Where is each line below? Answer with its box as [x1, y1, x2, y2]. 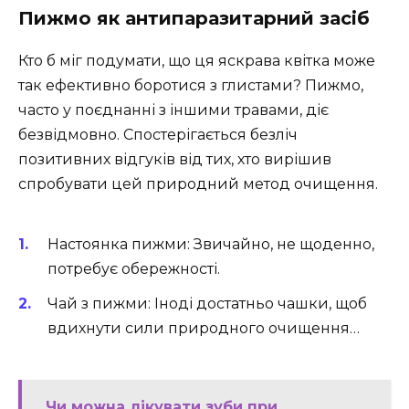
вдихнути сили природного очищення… [47, 319, 360, 337]
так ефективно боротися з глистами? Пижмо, [18, 77, 363, 95]
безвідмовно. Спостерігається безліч [18, 126, 298, 144]
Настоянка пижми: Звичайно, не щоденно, [47, 235, 374, 253]
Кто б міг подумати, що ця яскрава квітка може [18, 52, 375, 70]
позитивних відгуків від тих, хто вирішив [18, 151, 331, 169]
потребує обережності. [47, 259, 220, 278]
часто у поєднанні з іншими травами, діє [18, 101, 329, 120]
